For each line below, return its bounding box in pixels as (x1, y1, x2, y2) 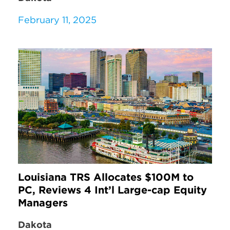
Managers (18, 196, 68, 209)
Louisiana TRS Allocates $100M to (18, 170, 194, 183)
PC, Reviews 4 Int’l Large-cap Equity (18, 183, 207, 196)
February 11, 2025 (18, 13, 97, 26)
